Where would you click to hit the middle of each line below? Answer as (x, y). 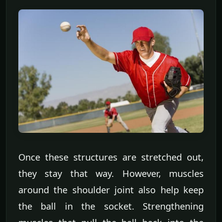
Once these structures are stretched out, (111, 157)
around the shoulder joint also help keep (111, 190)
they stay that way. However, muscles (111, 173)
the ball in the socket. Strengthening (111, 206)
